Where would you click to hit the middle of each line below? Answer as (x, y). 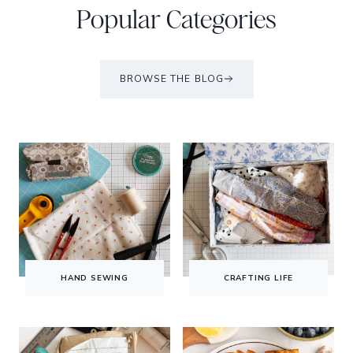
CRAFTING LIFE (258, 278)
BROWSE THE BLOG (172, 78)
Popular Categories (176, 19)
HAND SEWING (95, 278)
